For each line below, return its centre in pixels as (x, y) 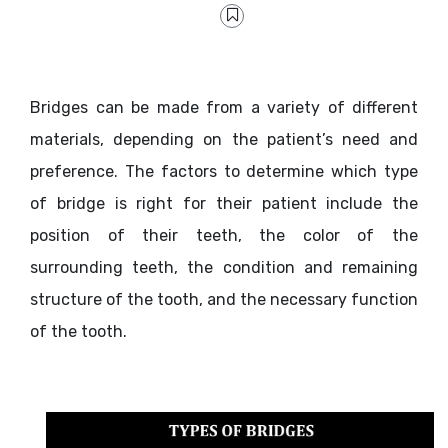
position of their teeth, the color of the (224, 235)
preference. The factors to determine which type (224, 171)
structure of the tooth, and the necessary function (224, 299)
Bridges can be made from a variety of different (224, 107)
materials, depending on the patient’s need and (224, 139)
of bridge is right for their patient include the (224, 203)
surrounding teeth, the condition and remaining (224, 267)
